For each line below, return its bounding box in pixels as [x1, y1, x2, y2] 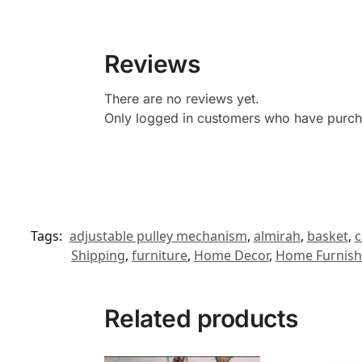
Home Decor [194, 246, 269, 265]
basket [306, 227, 348, 246]
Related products [103, 304, 298, 334]
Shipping [71, 246, 125, 265]
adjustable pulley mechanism [69, 227, 247, 246]
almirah [253, 227, 301, 246]
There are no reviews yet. [103, 90, 259, 107]
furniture [132, 246, 187, 265]
